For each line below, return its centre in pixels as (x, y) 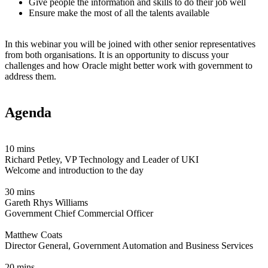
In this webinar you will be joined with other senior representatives (130, 44)
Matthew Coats (33, 235)
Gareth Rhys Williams (46, 203)
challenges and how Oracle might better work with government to (129, 66)
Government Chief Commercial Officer (79, 214)
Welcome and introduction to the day (74, 170)
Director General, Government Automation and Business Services (129, 246)
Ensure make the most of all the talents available (119, 13)
